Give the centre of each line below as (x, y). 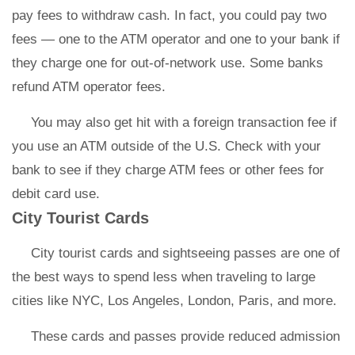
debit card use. (56, 194)
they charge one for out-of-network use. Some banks (168, 63)
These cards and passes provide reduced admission (185, 336)
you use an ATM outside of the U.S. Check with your (166, 146)
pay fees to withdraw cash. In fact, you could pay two (169, 15)
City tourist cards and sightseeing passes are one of (185, 253)
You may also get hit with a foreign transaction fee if (184, 122)
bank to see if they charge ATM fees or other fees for (168, 170)
